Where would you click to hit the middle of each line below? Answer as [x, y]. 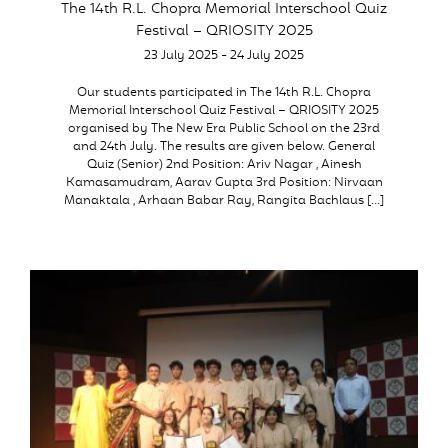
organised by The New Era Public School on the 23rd [224, 129]
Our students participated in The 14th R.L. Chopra [224, 93]
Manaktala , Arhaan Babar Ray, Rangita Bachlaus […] [224, 201]
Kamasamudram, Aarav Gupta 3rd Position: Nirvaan [224, 183]
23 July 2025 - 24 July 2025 [224, 56]
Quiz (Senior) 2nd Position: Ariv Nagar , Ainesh [224, 165]
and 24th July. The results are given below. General [224, 147]
